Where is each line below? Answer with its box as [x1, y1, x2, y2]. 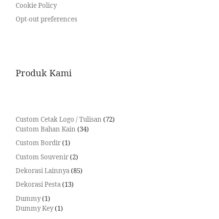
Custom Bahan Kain [15, 125, 76, 134]
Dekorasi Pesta [15, 180, 61, 189]
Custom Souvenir [15, 152, 68, 161]
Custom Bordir [15, 138, 61, 148]
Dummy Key [15, 203, 53, 213]
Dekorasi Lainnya [15, 166, 69, 175]
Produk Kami [15, 66, 72, 79]
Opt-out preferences [15, 14, 77, 23]
